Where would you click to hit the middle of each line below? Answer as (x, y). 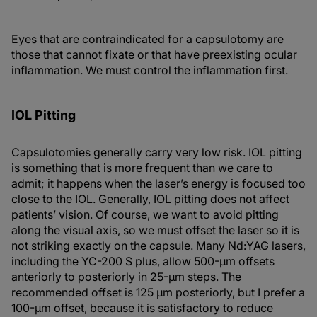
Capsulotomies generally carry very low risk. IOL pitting (157, 152)
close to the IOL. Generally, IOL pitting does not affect (150, 199)
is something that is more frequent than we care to (142, 168)
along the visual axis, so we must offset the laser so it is (155, 230)
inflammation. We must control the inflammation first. (150, 70)
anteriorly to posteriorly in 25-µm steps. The (126, 277)
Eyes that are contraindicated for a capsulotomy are (148, 39)
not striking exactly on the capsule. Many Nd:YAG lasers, (158, 246)
